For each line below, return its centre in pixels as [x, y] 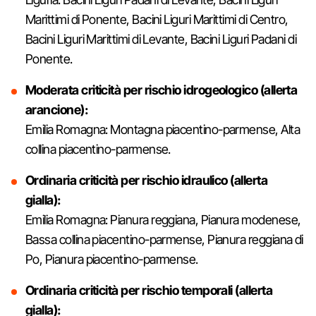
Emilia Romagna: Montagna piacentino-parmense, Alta [163, 129]
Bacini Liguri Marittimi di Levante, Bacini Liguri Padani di [161, 39]
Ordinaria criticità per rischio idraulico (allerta [146, 180]
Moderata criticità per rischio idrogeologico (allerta [162, 90]
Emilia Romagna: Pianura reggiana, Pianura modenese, [163, 219]
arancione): [58, 109]
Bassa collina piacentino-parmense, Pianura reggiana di [164, 239]
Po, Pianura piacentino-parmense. [112, 259]
